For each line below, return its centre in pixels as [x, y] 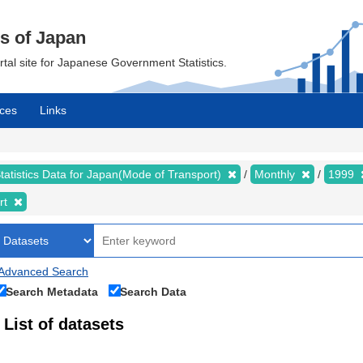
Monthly [276, 174]
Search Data [153, 292]
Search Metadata [52, 292]
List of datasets [64, 324]
